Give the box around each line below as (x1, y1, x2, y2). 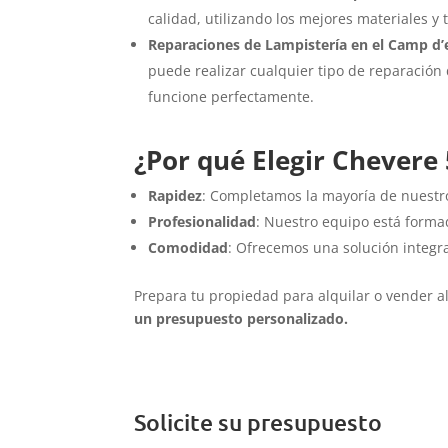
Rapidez (148, 186, 203, 206)
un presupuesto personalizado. (134, 309, 349, 329)
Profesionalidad (148, 212, 257, 232)
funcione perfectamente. (148, 87, 315, 107)
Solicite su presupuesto (134, 407, 383, 436)
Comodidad (148, 238, 229, 258)
